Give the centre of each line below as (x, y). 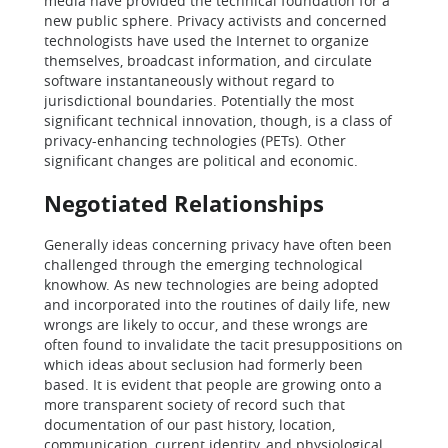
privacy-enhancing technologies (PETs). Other (195, 140)
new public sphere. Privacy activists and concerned (215, 20)
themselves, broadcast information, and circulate (208, 60)
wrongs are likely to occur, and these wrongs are (206, 324)
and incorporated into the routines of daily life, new (217, 304)
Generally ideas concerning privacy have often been (218, 244)
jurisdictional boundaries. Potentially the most (199, 100)
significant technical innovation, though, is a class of (218, 120)
